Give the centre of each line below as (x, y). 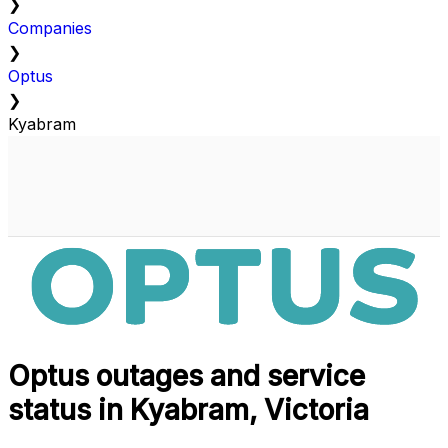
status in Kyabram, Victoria (188, 410)
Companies (50, 28)
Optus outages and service (186, 376)
